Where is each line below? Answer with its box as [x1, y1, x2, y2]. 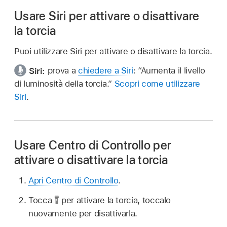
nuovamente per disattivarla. [28, 208, 138, 218]
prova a [47, 65, 78, 76]
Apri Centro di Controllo [28, 175, 119, 186]
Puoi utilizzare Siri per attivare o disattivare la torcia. [14, 46, 212, 56]
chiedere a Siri [78, 65, 133, 76]
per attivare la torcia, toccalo [59, 195, 171, 205]
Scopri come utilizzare [114, 79, 200, 89]
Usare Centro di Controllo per [14, 138, 172, 153]
